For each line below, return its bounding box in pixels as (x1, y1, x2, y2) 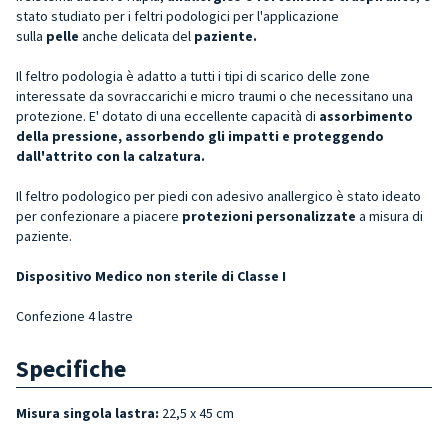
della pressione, (16, 126, 122, 145)
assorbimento (319, 106, 413, 125)
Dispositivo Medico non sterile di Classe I (16, 266, 289, 285)
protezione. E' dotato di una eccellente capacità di (16, 106, 319, 125)
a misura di (356, 206, 423, 225)
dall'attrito (16, 146, 93, 165)
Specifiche (16, 352, 126, 384)
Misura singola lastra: (16, 403, 159, 422)
